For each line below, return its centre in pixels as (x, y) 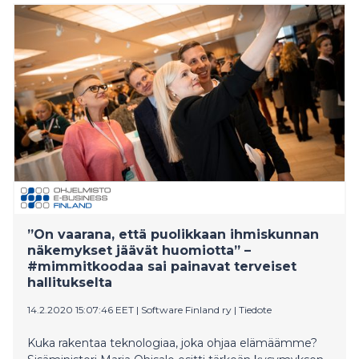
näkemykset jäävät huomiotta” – (139, 250)
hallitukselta (70, 282)
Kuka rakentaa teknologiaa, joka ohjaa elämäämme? (172, 343)
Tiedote (255, 309)
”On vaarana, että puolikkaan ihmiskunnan (173, 234)
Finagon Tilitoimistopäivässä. (106, 13)
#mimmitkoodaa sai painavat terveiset (162, 266)
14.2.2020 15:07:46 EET (81, 309)
